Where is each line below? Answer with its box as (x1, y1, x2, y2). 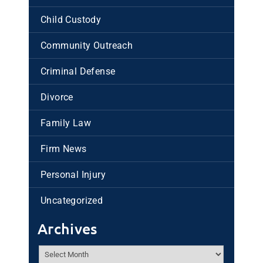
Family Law (41, 117, 91, 129)
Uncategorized (41, 194, 103, 206)
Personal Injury (41, 168, 106, 180)
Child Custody (41, 14, 102, 25)
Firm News (41, 143, 87, 154)
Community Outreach (41, 39, 133, 51)
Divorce (41, 91, 73, 103)
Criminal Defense (41, 65, 116, 77)
